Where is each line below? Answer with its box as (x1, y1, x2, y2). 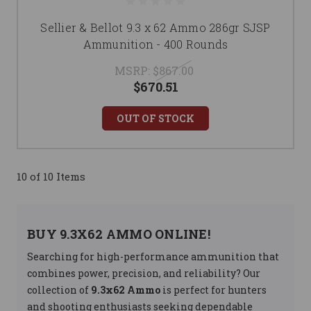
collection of (27, 283, 91, 296)
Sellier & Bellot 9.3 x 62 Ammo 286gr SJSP (40, 20, 271, 35)
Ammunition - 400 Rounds (83, 37, 228, 51)
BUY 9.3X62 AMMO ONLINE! (27, 226, 210, 242)
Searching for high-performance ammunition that (27, 250, 279, 263)
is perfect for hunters (160, 283, 267, 296)
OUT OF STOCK (117, 112, 194, 125)
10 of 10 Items (17, 169, 85, 183)
